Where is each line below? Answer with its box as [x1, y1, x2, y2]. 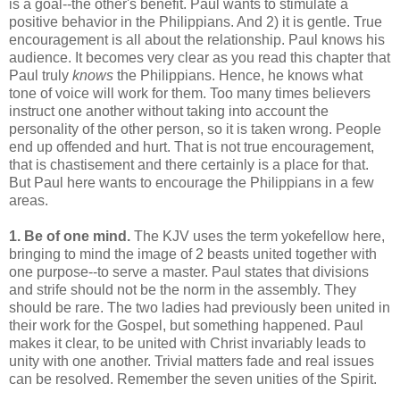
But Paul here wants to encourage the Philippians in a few [9, 174, 374, 190]
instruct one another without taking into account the [9, 103, 329, 119]
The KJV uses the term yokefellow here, [134, 228, 385, 244]
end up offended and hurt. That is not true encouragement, [9, 138, 374, 154]
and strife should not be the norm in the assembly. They [9, 281, 356, 297]
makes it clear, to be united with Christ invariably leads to [9, 335, 366, 351]
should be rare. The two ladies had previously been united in [9, 299, 390, 315]
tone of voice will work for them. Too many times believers [9, 85, 371, 101]
